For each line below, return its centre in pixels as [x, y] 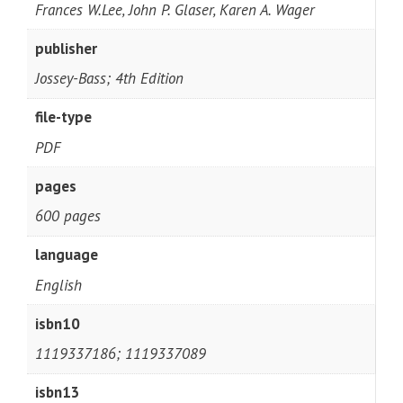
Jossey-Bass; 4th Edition [109, 79]
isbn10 [57, 323]
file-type [63, 117]
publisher [66, 48]
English [58, 285]
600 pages [67, 216]
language [66, 255]
